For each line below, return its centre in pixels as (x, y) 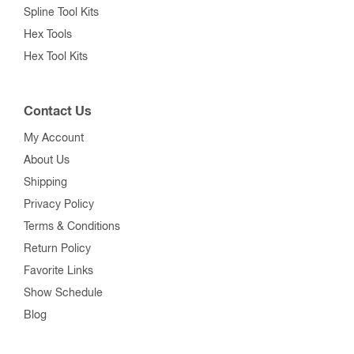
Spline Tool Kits (61, 12)
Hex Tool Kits (56, 56)
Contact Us (58, 111)
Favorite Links (58, 271)
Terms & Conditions (72, 226)
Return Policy (57, 249)
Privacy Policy (59, 204)
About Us (47, 160)
